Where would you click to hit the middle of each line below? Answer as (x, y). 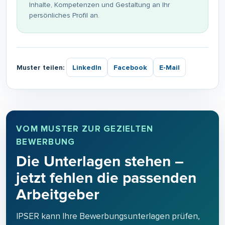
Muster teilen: (40, 67)
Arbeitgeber (58, 195)
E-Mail (170, 67)
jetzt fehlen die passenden (106, 178)
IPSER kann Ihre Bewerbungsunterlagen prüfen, (108, 216)
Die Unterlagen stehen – (100, 162)
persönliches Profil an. (64, 16)
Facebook (130, 67)
